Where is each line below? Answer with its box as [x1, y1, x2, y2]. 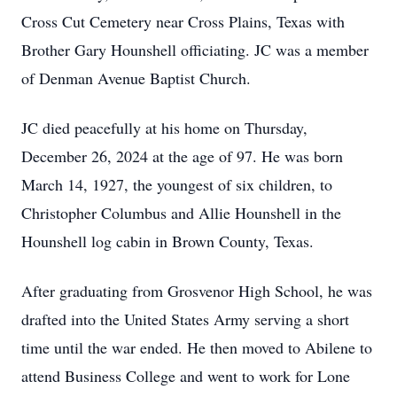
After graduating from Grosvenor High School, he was [21, 280, 372, 301]
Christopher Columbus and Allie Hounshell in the [21, 202, 341, 223]
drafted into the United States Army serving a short [21, 308, 349, 330]
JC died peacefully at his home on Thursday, [21, 117, 307, 138]
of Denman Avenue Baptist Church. [21, 67, 251, 89]
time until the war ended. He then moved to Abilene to [21, 337, 372, 358]
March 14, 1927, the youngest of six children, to [21, 174, 332, 195]
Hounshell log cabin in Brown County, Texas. [21, 230, 314, 252]
